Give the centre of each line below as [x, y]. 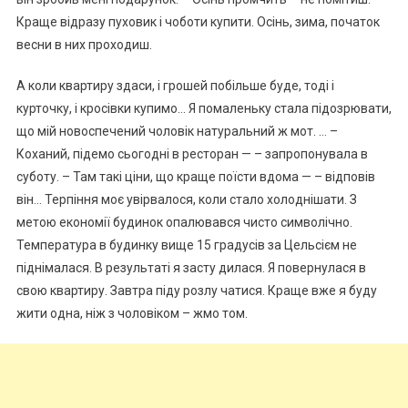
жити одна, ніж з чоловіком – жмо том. [132, 314]
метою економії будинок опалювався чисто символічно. [184, 223]
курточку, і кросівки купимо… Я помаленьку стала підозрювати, [204, 109]
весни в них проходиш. [84, 45]
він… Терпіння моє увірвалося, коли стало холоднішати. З [186, 200]
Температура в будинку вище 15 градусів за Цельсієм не [186, 245]
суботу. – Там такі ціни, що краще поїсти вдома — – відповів [195, 177]
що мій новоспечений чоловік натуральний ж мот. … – [177, 132]
